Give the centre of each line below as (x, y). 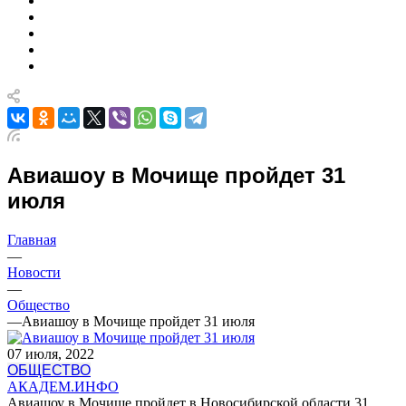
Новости (34, 272)
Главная (32, 239)
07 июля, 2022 (51, 353)
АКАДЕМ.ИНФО (63, 386)
